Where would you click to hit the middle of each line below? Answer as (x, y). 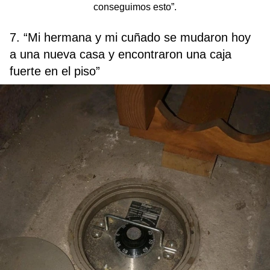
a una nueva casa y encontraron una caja (121, 54)
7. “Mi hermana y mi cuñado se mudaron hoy (130, 37)
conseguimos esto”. (135, 7)
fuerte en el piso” (55, 71)
